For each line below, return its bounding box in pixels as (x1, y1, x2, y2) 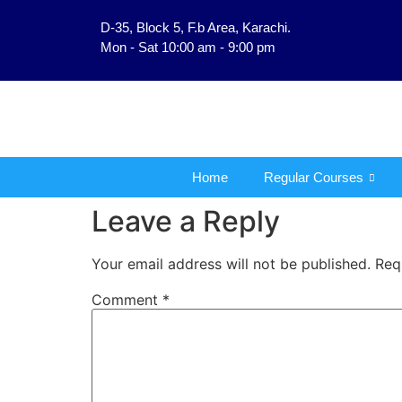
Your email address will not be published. (92, 255, 371, 273)
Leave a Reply (92, 204, 280, 239)
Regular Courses (264, 169, 363, 185)
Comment (92, 291, 162, 310)
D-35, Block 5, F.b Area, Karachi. (100, 20, 291, 35)
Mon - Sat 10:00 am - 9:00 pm (100, 39, 275, 55)
